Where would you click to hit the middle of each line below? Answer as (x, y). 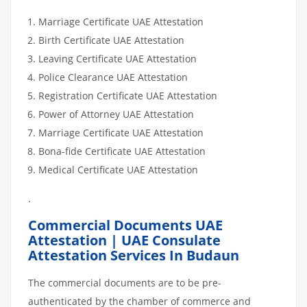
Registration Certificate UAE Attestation (128, 95)
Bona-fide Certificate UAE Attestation (122, 151)
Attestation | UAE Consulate (124, 240)
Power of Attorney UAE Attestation (116, 114)
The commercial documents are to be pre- (125, 282)
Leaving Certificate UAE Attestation (118, 58)
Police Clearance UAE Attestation (113, 77)
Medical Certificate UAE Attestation (118, 169)
